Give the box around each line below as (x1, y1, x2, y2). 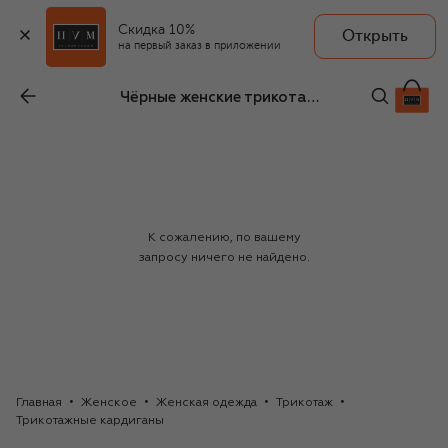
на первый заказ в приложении (118, 39, 282, 53)
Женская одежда (156, 397, 257, 410)
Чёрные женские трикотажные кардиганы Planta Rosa (307, 90, 319, 106)
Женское (81, 397, 137, 410)
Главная (16, 397, 62, 410)
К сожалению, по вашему (147, 232, 301, 245)
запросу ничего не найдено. (138, 252, 310, 265)
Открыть (341, 27, 408, 46)
